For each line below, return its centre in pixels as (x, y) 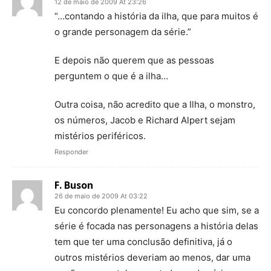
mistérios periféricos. (100, 136)
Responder (71, 152)
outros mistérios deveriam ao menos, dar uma (152, 257)
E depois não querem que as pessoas (134, 60)
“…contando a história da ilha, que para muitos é (156, 16)
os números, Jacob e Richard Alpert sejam (145, 120)
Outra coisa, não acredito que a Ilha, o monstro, (155, 104)
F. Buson (74, 185)
